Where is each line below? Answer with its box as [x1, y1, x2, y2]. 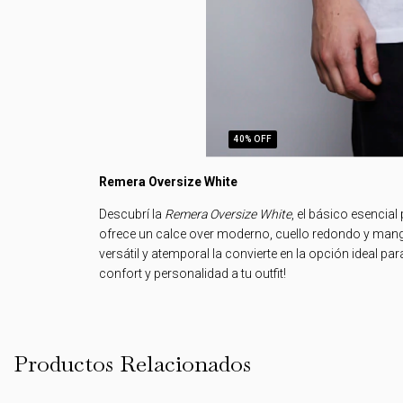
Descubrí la [99, 206, 165, 221]
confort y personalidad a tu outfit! [99, 265, 286, 281]
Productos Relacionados [13, 348, 251, 378]
